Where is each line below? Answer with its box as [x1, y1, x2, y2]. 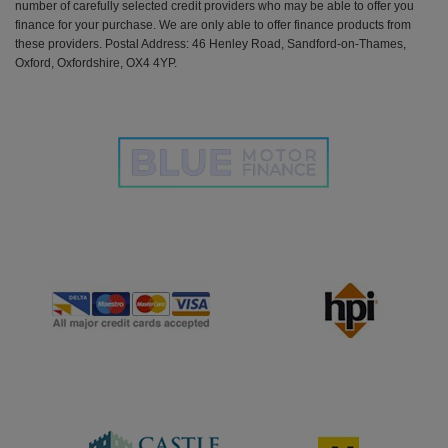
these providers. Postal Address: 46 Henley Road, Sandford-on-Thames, [15, 36, 406, 51]
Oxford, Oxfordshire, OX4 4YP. [15, 55, 177, 70]
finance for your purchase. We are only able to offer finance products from [15, 17, 411, 32]
